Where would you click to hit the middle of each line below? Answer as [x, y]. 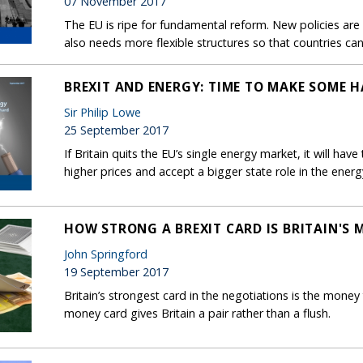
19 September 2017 [116, 271]
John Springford [106, 254]
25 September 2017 [116, 130]
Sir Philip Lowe [102, 112]
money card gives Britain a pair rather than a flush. [197, 313]
